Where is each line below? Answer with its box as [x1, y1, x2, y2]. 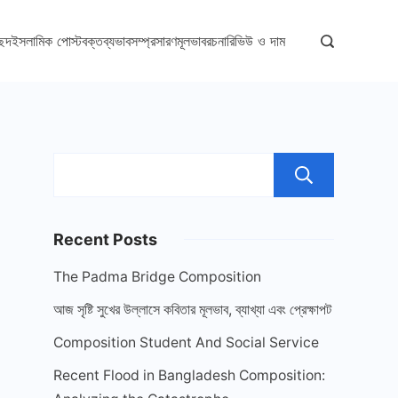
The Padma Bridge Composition [53, 268, 261, 285]
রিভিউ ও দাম [227, 32, 285, 50]
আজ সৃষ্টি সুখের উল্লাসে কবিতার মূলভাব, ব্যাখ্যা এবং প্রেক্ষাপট [53, 301, 331, 318]
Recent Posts [53, 230, 157, 249]
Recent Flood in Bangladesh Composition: [53, 367, 325, 384]
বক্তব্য [82, 32, 115, 50]
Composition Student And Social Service [53, 334, 319, 351]
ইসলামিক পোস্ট [12, 32, 82, 50]
